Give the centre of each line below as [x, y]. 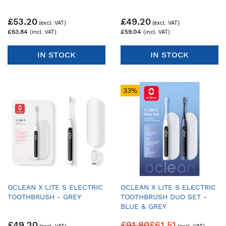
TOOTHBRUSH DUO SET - [164, 196]
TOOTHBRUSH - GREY [44, 196]
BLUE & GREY [144, 206]
